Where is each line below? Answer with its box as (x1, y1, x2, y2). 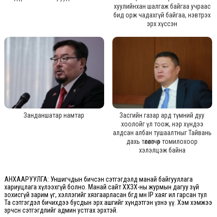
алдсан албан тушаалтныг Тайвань (112, 129, 212, 137)
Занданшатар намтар (24, 111, 85, 120)
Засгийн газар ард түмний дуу (120, 111, 205, 120)
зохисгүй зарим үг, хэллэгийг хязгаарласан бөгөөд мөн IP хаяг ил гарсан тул (4, 191, 207, 199)
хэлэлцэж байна (139, 146, 186, 155)
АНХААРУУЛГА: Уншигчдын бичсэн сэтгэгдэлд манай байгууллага (4, 175, 193, 184)
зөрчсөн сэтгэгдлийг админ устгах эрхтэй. (4, 206, 118, 215)
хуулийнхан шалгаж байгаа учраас (113, 2, 211, 11)
